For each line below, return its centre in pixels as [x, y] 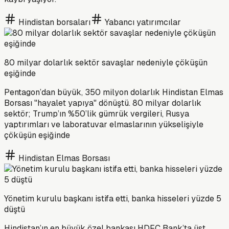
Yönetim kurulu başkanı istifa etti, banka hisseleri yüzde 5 [113, 198]
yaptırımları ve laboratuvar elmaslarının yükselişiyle [104, 124]
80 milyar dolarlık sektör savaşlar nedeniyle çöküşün [106, 62]
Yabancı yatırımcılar [143, 22]
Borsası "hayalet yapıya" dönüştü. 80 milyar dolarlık [103, 103]
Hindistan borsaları [54, 22]
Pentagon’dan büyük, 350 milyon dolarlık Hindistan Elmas [114, 92]
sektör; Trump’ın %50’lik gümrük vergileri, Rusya [97, 113]
